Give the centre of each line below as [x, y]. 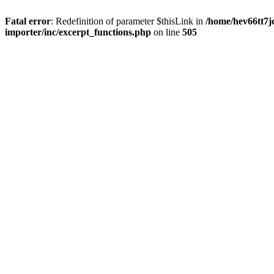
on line [167, 32]
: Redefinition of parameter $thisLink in [128, 21]
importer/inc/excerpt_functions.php [78, 32]
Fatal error [28, 21]
